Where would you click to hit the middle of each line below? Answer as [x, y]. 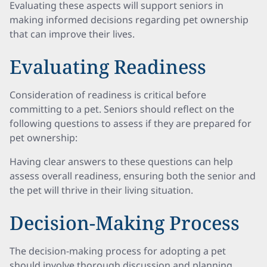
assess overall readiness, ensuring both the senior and [133, 176]
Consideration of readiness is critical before [108, 95]
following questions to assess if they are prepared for [131, 123]
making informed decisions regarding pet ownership [129, 20]
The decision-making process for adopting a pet [118, 251]
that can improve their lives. [72, 34]
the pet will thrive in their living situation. [101, 190]
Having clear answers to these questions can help [121, 162]
